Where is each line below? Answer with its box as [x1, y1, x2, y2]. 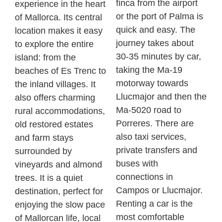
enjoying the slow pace [15, 199, 105, 210]
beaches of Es [15, 65, 74, 76]
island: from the [15, 52, 76, 62]
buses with [116, 158, 158, 168]
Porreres [116, 118, 150, 128]
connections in [116, 171, 173, 182]
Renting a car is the [116, 198, 193, 209]
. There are [150, 118, 194, 128]
